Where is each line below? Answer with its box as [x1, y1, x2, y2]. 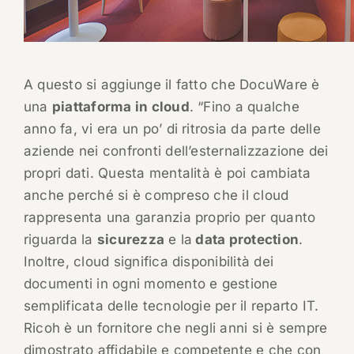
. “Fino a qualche [189, 99, 299, 115]
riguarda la [23, 232, 97, 248]
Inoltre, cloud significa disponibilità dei [23, 254, 274, 270]
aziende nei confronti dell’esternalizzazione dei [23, 143, 329, 160]
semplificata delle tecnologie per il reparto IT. [23, 298, 319, 314]
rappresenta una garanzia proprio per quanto [23, 209, 316, 226]
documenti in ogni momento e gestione [23, 276, 278, 292]
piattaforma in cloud [51, 99, 190, 115]
